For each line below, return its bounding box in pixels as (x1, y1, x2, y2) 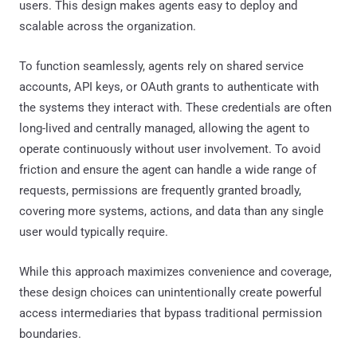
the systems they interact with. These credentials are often (19, 100, 331, 115)
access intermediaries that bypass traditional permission (19, 305, 322, 320)
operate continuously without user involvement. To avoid (19, 141, 320, 156)
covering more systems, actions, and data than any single (19, 203, 324, 218)
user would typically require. (19, 224, 168, 239)
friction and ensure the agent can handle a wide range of (19, 162, 316, 177)
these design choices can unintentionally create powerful (19, 284, 322, 300)
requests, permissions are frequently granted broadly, (19, 182, 301, 198)
